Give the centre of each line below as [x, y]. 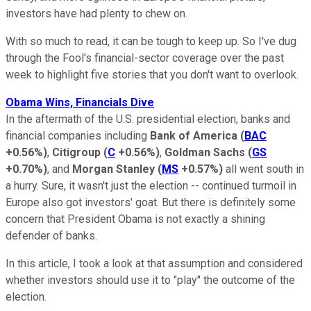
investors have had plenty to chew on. [96, 13]
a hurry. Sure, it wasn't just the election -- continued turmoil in [151, 185]
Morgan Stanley [115, 169]
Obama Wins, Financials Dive [80, 102]
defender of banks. [51, 235]
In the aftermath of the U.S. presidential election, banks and [148, 119]
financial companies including [78, 135]
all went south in [263, 169]
